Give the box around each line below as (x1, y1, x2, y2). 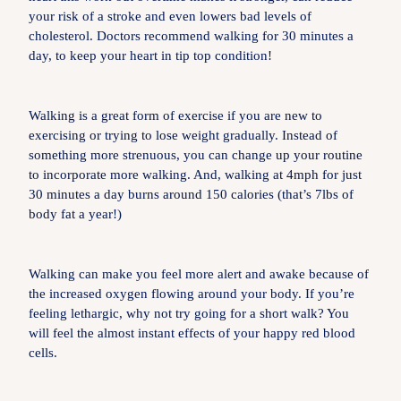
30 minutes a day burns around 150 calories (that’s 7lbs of (28, 186, 354, 201)
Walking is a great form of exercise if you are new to (28, 107, 322, 123)
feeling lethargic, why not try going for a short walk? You (28, 305, 349, 320)
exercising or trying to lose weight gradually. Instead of (28, 127, 337, 142)
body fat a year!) (28, 206, 122, 221)
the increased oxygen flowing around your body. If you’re (28, 286, 354, 301)
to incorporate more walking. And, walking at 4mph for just (28, 166, 362, 182)
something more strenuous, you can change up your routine (28, 147, 363, 162)
